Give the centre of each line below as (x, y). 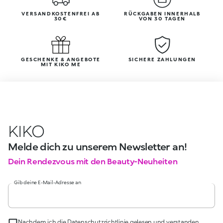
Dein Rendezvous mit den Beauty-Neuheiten (93, 161)
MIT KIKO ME (61, 64)
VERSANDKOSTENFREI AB (61, 13)
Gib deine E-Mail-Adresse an (48, 182)
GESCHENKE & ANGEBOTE (61, 59)
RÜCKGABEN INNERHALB (162, 13)
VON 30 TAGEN (162, 18)
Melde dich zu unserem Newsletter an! (98, 146)
